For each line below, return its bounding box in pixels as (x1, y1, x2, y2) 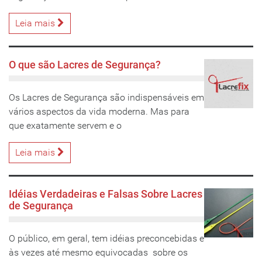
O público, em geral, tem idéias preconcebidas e (9, 233, 204, 244)
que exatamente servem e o (9, 120, 122, 131)
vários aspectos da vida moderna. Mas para (9, 106, 189, 117)
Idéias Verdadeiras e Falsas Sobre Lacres (9, 188, 202, 201)
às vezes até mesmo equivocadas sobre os (9, 247, 188, 258)
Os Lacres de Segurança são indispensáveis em (9, 92, 204, 103)
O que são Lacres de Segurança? (9, 58, 161, 71)
